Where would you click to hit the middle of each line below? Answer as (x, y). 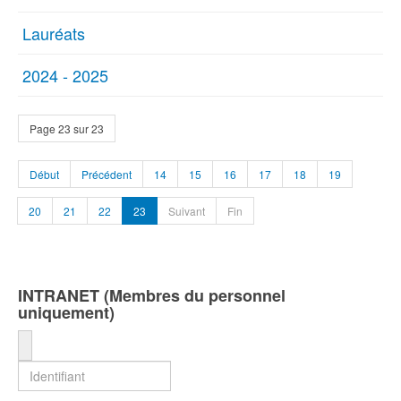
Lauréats (54, 33)
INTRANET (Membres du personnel (152, 295)
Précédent (107, 174)
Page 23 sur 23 (67, 128)
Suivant (187, 211)
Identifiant (56, 344)
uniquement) (66, 312)
